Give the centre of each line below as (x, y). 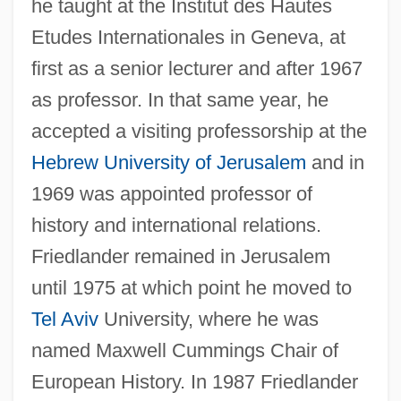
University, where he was (208, 319)
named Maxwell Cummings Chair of (184, 350)
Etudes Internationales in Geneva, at (188, 37)
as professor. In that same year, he (179, 99)
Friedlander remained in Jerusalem (180, 256)
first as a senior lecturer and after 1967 (196, 68)
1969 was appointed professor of (171, 193)
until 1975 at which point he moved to (191, 287)
